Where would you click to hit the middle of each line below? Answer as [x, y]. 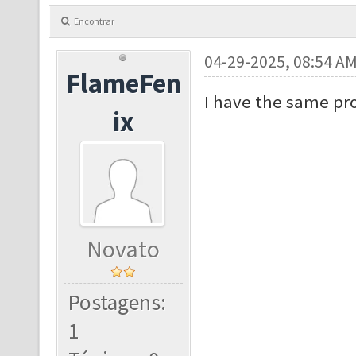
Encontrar [94, 21]
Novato [124, 250]
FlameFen [123, 83]
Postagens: [118, 303]
